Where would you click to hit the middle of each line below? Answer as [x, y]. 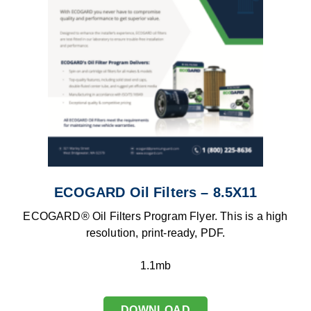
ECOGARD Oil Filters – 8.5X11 [155, 193]
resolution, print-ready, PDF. [155, 233]
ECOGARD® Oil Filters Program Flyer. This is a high [155, 217]
